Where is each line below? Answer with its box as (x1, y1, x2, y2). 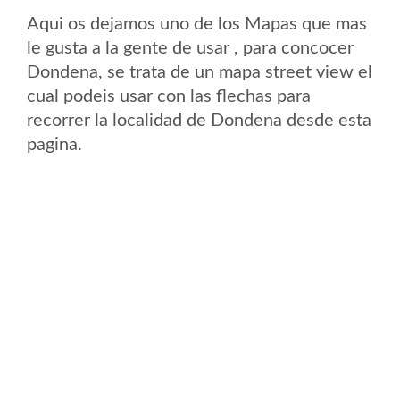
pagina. (27, 136, 82, 154)
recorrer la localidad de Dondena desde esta (27, 112, 371, 129)
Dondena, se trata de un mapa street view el (27, 63, 372, 81)
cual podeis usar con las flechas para (27, 87, 311, 105)
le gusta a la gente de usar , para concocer (27, 39, 354, 57)
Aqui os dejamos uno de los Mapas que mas (27, 15, 367, 33)
